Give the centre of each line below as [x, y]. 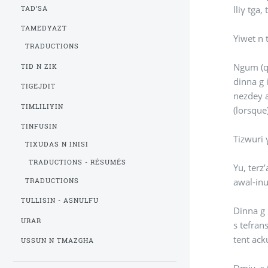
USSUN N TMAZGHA [58, 241]
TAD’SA [35, 8]
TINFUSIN [39, 127]
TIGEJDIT [39, 86]
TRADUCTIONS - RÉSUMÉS [78, 162]
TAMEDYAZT [44, 28]
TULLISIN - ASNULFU [60, 201]
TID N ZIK [39, 66]
